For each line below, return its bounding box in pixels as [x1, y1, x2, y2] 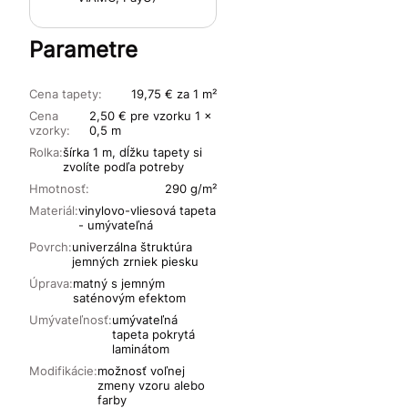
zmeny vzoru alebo [97, 378, 205, 393]
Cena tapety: [29, 87, 102, 102]
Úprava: [29, 276, 73, 291]
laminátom [112, 342, 169, 357]
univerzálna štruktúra [72, 240, 192, 255]
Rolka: [29, 145, 63, 160]
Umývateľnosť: [29, 312, 112, 328]
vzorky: [29, 123, 70, 138]
